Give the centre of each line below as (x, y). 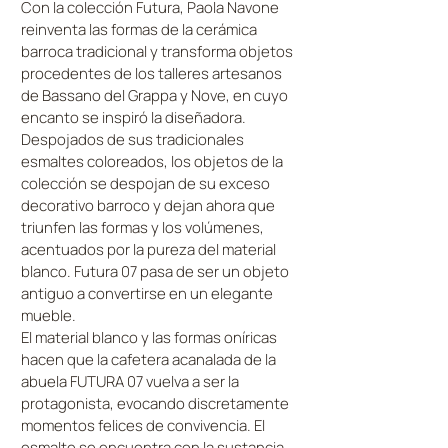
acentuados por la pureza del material (148, 249)
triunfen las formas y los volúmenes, (142, 227)
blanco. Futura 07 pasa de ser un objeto (155, 271)
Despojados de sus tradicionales (132, 139)
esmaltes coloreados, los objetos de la (152, 161)
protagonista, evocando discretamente (155, 403)
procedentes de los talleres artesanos (151, 73)
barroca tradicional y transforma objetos (157, 51)
